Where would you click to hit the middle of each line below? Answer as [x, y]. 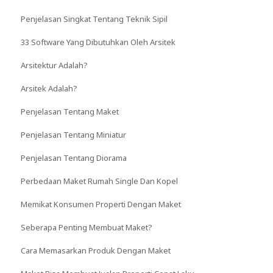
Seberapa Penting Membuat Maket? [86, 227]
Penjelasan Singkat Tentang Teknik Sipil [94, 19]
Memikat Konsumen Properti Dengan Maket [101, 204]
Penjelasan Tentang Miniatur [73, 134]
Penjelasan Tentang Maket [69, 111]
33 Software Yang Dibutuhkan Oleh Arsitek [98, 42]
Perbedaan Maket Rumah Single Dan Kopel [99, 181]
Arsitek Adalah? [49, 88]
